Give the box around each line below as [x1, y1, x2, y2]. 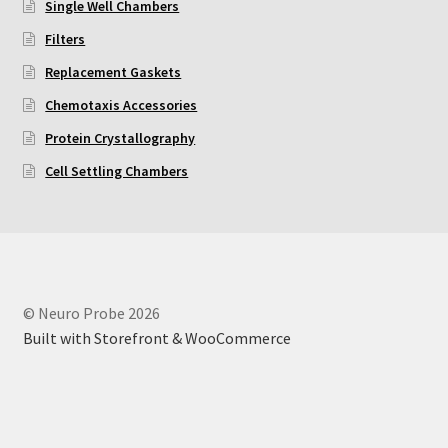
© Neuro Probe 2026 [22, 302, 160, 323]
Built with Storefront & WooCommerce [22, 327, 291, 348]
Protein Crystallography [45, 128, 196, 147]
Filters [45, 29, 86, 48]
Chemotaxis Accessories [45, 95, 198, 114]
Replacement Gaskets [45, 62, 182, 81]
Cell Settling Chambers [45, 161, 189, 180]
